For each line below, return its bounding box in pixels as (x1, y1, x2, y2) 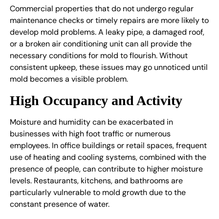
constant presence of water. (10, 198, 109, 209)
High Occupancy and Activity (10, 92, 182, 108)
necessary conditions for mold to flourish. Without (10, 50, 188, 61)
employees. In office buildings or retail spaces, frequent (10, 140, 207, 151)
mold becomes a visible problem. (10, 74, 128, 85)
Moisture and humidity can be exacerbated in (10, 116, 173, 127)
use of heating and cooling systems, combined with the (10, 152, 206, 162)
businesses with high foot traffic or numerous (10, 128, 171, 139)
